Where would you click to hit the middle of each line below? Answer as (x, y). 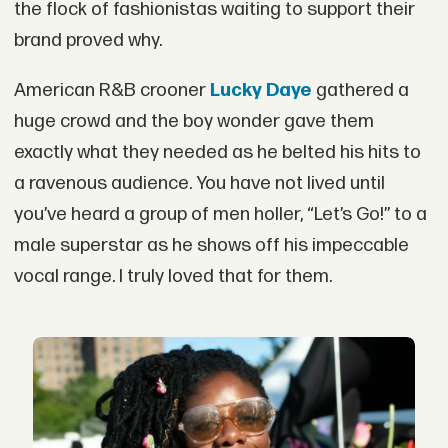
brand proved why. (87, 41)
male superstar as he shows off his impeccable (211, 246)
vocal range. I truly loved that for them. (172, 277)
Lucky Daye (260, 91)
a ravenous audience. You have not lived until (199, 184)
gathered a (360, 91)
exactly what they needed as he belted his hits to (217, 153)
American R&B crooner (111, 91)
